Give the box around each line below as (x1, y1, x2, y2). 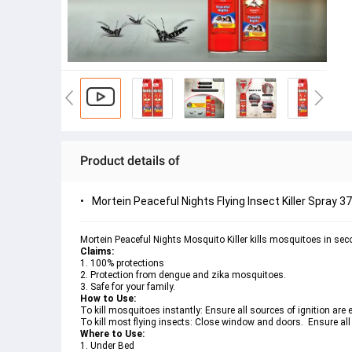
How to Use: (80, 293, 136, 304)
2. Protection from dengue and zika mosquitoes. (80, 269, 288, 280)
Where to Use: (80, 328, 147, 339)
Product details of (80, 153, 180, 168)
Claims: (80, 246, 116, 257)
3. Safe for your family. (80, 281, 178, 292)
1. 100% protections (80, 258, 164, 269)
